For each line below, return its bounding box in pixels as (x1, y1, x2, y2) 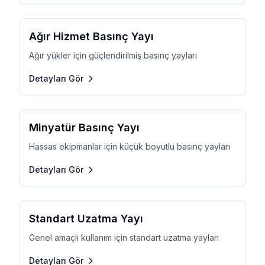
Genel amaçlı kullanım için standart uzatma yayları (29, 232, 219, 243)
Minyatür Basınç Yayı (29, 121, 140, 134)
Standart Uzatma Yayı (29, 212, 143, 225)
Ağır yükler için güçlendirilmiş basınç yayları (29, 50, 197, 60)
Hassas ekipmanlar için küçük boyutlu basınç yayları (29, 141, 230, 151)
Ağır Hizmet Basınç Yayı (29, 30, 154, 43)
